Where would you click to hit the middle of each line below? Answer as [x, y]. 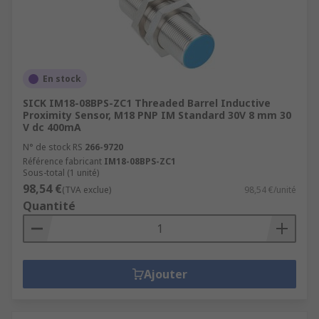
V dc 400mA [52, 127]
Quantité [49, 206]
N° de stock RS [53, 147]
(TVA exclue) [87, 190]
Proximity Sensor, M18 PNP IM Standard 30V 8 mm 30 [157, 115]
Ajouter [165, 274]
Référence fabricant [62, 161]
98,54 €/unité [270, 190]
